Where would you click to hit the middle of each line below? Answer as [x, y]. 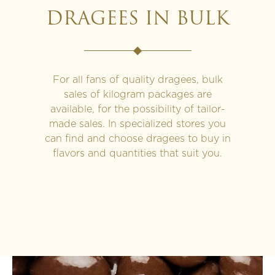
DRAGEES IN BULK [137, 20]
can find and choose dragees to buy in [137, 138]
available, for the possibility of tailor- [137, 109]
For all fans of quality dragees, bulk [137, 79]
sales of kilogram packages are [137, 94]
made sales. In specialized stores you [137, 124]
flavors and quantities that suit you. [137, 153]
